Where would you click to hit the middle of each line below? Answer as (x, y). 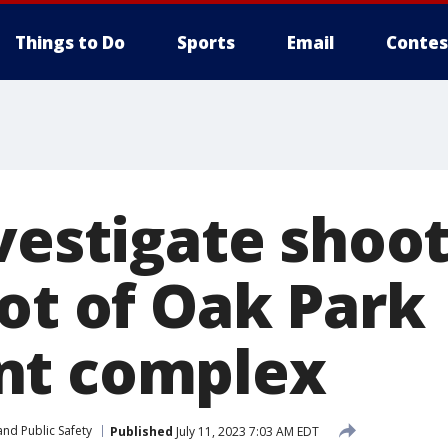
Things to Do (70, 42)
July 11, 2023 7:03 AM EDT (246, 431)
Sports (206, 42)
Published (141, 431)
